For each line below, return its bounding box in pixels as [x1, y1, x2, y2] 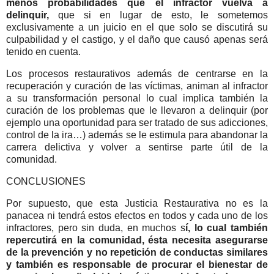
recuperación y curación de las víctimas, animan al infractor [6, 81, 268, 92]
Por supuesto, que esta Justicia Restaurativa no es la [6, 198, 268, 209]
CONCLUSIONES [6, 176, 86, 187]
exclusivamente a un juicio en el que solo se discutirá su [6, 22, 268, 33]
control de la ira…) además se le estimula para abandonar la [6, 130, 268, 141]
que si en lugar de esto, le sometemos [57, 10, 268, 21]
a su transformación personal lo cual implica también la [6, 93, 268, 104]
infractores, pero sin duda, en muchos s [6, 222, 185, 233]
